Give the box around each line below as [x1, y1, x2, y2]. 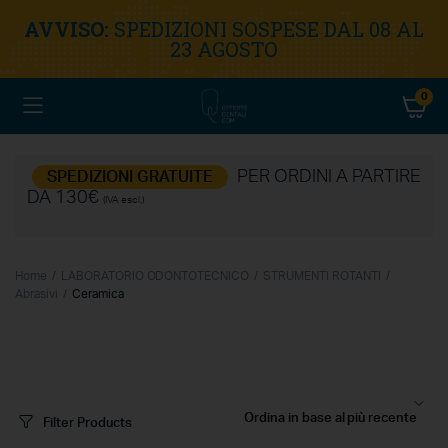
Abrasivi [15, 287, 58, 300]
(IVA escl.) [103, 194, 144, 205]
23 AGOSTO [170, 35, 278, 62]
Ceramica [71, 287, 124, 300]
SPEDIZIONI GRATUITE [47, 168, 213, 185]
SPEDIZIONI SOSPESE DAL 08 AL [114, 15, 424, 42]
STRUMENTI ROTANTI [263, 269, 381, 282]
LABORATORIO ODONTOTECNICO [60, 269, 250, 282]
